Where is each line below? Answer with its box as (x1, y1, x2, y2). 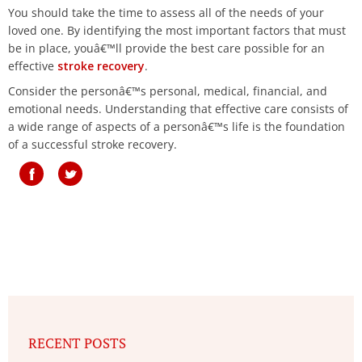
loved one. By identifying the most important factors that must (8, 23, 346, 39)
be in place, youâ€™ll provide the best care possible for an (8, 40, 325, 57)
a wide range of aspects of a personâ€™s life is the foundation (8, 119, 345, 135)
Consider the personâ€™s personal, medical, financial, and (8, 83, 327, 99)
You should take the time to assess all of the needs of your (8, 5, 324, 21)
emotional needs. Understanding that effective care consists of (8, 101, 348, 117)
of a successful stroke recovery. (8, 137, 177, 153)
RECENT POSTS (28, 334, 126, 353)
